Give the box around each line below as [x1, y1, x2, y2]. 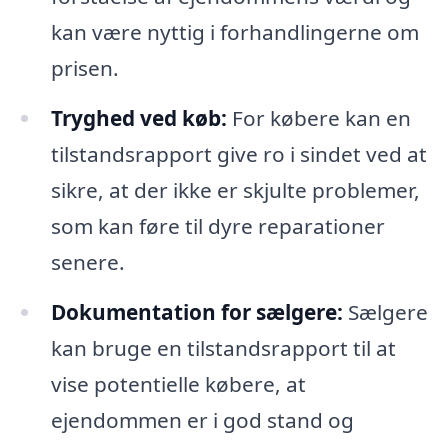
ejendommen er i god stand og [50, 406, 354, 435]
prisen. [50, 54, 119, 83]
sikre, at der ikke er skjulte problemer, [50, 176, 420, 205]
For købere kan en [226, 104, 411, 133]
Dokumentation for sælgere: [50, 298, 343, 327]
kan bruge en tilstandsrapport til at [50, 334, 396, 363]
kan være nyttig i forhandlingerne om [50, 18, 419, 47]
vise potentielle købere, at [50, 370, 306, 399]
